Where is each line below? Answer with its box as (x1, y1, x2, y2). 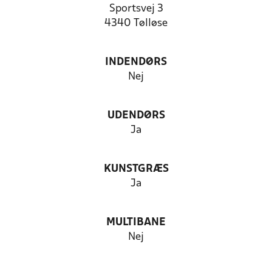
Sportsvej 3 (109, 4, 163, 14)
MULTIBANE (106, 217, 166, 228)
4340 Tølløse (104, 18, 168, 29)
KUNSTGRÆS (103, 164, 169, 174)
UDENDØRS (107, 110, 165, 121)
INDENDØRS (105, 57, 167, 67)
